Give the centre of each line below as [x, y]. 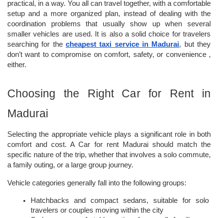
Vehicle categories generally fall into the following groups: [97, 183]
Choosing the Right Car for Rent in [109, 93]
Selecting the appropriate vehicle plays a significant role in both [109, 134]
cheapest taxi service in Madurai [123, 44]
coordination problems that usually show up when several [109, 24]
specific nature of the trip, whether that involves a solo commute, [109, 155]
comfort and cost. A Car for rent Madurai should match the [109, 145]
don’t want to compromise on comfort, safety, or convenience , [109, 54]
